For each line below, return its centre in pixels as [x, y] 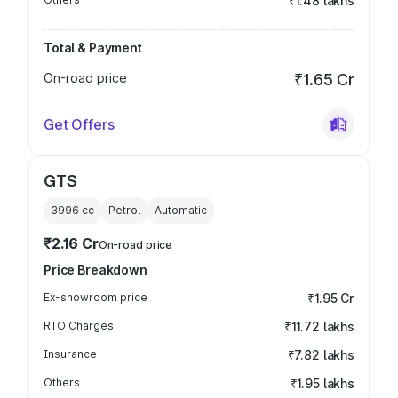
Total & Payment [93, 48]
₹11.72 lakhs [319, 326]
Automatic [181, 210]
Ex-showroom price [96, 297]
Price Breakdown [96, 270]
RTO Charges [79, 326]
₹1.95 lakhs [322, 383]
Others [62, 382]
